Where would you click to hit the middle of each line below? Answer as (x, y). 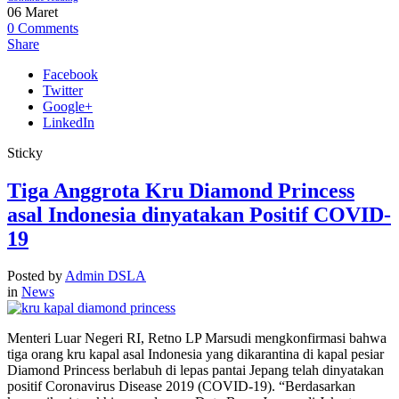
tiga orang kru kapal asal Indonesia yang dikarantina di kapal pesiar (195, 354)
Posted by (36, 276)
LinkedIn (69, 122)
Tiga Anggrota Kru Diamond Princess (181, 190)
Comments (48, 28)
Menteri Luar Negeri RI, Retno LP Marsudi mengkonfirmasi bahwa (197, 338)
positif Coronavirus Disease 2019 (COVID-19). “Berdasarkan (181, 387)
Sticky (25, 152)
